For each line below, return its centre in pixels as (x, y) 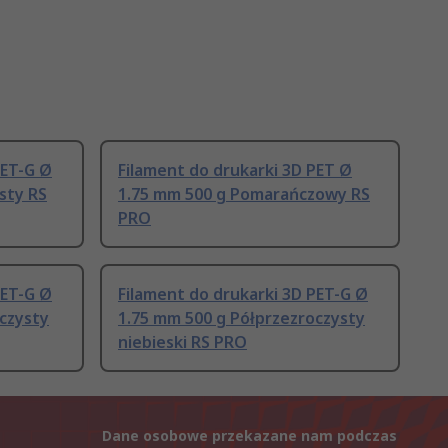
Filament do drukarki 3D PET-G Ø (243, 294)
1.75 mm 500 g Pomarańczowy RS (244, 194)
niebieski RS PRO (182, 342)
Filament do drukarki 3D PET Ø (235, 170)
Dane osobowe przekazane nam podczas (249, 436)
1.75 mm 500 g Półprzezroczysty (241, 318)
